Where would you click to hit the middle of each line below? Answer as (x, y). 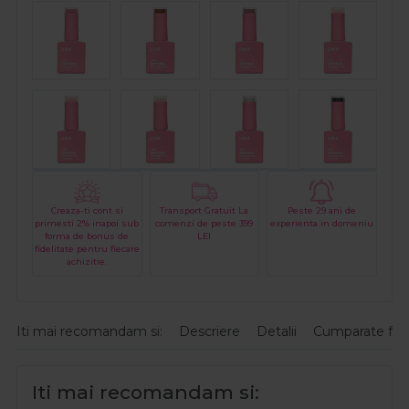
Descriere (210, 332)
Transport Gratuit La (204, 211)
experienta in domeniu (322, 224)
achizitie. (87, 262)
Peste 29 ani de (322, 211)
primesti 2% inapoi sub (87, 224)
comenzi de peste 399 (204, 224)
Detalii (277, 332)
